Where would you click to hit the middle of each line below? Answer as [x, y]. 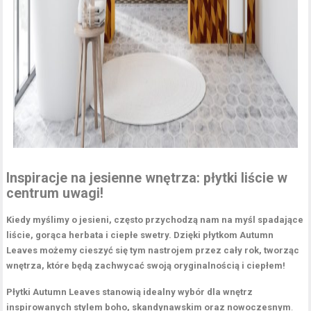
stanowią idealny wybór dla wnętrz [177, 292]
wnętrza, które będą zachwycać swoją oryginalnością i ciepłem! [146, 265]
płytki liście [239, 178]
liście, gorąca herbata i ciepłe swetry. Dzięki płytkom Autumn [140, 235]
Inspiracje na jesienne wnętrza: [105, 178]
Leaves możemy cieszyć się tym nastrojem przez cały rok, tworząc [153, 250]
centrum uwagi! [55, 193]
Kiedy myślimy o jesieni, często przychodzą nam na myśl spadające [155, 219]
